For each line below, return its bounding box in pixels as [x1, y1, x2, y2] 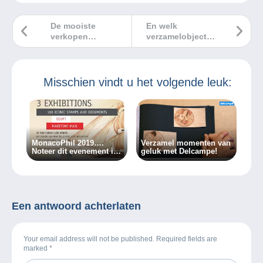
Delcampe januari [50, 42, 120, 52]
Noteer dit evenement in [31, 147, 118, 156]
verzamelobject [146, 31, 207, 41]
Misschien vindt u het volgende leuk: [43, 75, 232, 89]
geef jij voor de [146, 42, 206, 52]
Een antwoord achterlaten [12, 200, 141, 212]
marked [23, 244, 49, 252]
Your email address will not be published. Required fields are [23, 234, 217, 243]
